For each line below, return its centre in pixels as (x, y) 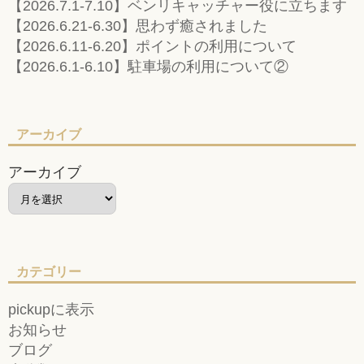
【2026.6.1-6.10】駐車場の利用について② (149, 66)
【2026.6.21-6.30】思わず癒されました (138, 26)
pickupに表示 (52, 309)
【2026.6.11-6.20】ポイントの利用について (153, 46)
